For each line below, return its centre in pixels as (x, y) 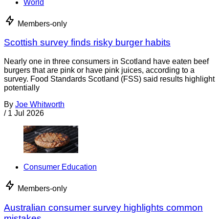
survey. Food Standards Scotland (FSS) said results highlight (109, 79)
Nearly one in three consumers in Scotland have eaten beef (106, 62)
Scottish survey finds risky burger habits (87, 43)
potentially (22, 88)
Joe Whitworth (40, 105)
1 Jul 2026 (26, 113)
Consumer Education (60, 167)
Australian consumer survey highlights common (103, 207)
